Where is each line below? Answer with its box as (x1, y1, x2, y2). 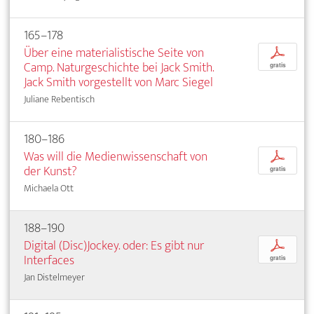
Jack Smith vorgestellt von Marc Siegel (24, 71, 213, 94)
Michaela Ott (24, 180, 74, 197)
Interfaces (24, 250, 74, 272)
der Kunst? (24, 161, 77, 183)
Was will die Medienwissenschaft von (24, 146, 207, 168)
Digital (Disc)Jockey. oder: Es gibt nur (24, 235, 204, 257)
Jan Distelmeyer (24, 269, 85, 286)
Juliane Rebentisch (24, 91, 95, 108)
